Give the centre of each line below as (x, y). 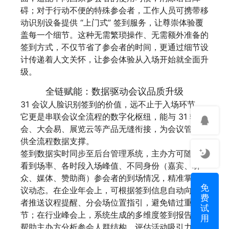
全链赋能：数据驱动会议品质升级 (114, 91)
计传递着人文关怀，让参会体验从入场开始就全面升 (114, 59)
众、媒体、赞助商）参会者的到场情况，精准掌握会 (114, 178)
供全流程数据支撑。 (57, 141)
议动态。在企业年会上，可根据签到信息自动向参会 (114, 190)
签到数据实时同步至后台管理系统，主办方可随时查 (114, 154)
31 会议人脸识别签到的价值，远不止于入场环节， (112, 105)
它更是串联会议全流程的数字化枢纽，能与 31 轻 (109, 117)
